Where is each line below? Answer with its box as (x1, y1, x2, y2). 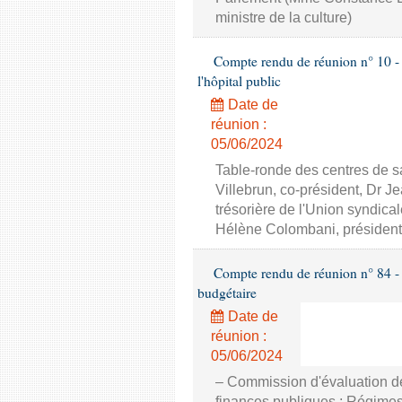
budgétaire (197, 284, 257, 301)
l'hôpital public (197, 72, 281, 90)
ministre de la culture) (215, 10, 352, 25)
